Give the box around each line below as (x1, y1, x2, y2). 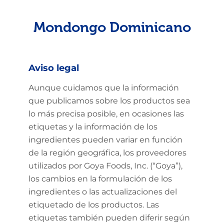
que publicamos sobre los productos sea (28, 96, 190, 105)
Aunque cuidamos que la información (28, 83, 179, 92)
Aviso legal (28, 62, 79, 73)
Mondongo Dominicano (33, 19, 191, 35)
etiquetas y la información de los (28, 122, 157, 131)
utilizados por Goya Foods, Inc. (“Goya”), (28, 161, 182, 170)
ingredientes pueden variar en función (28, 135, 182, 144)
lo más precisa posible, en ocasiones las (28, 109, 184, 118)
